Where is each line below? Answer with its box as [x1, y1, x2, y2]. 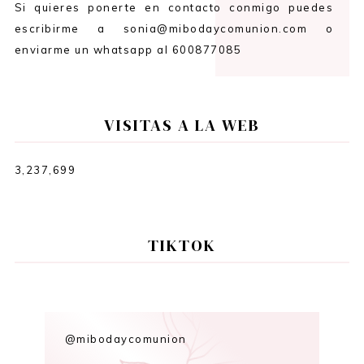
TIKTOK [148, 233, 216, 257]
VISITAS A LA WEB [104, 113, 260, 136]
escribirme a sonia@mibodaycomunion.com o [14, 21, 334, 35]
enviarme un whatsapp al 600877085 [14, 42, 242, 56]
